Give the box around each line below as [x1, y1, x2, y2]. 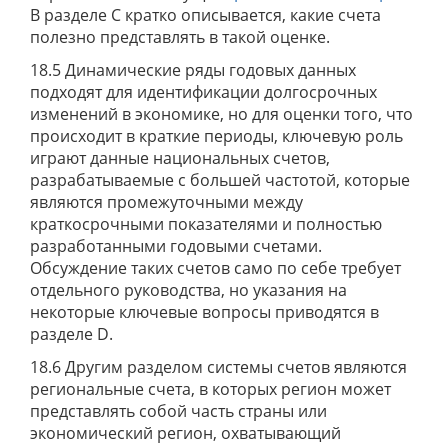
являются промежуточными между [30, 191, 303, 213]
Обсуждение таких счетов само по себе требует [30, 257, 401, 279]
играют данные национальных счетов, [30, 147, 330, 169]
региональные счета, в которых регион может [30, 378, 391, 400]
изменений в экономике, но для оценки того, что [30, 103, 413, 125]
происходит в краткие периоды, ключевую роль [30, 125, 403, 147]
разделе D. [30, 323, 113, 345]
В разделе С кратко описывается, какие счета [30, 4, 381, 26]
